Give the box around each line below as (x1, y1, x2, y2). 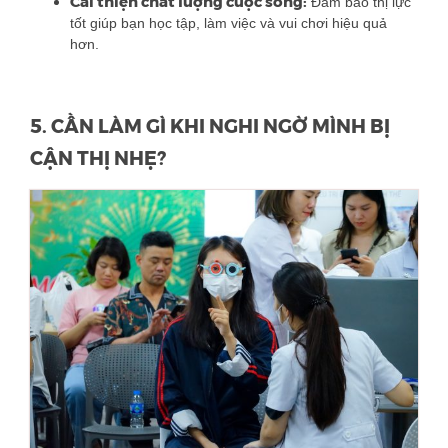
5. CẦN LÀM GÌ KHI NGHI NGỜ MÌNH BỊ (30, 115, 390, 139)
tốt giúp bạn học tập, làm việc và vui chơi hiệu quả (70, 15, 387, 32)
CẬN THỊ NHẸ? (30, 147, 166, 171)
